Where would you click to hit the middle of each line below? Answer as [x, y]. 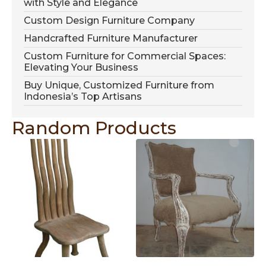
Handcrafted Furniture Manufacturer [111, 38]
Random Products [94, 128]
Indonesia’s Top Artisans [83, 96]
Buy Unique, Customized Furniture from [119, 85]
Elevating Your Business [81, 67]
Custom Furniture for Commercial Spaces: [125, 56]
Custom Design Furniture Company [109, 20]
